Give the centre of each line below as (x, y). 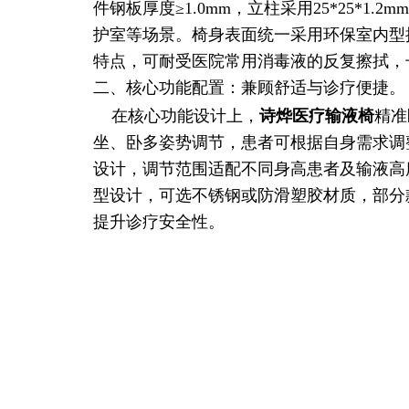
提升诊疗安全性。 (159, 222)
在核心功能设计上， (176, 116)
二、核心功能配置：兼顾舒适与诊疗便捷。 (249, 88)
